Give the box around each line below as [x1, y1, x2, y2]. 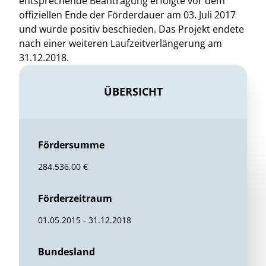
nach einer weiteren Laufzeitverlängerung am [19, 37, 222, 50]
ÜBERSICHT [103, 84, 163, 99]
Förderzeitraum [38, 192, 112, 205]
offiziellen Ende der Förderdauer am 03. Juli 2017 [19, 8, 236, 21]
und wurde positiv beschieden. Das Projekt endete [19, 23, 244, 36]
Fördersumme [38, 138, 104, 151]
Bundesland [38, 245, 95, 258]
